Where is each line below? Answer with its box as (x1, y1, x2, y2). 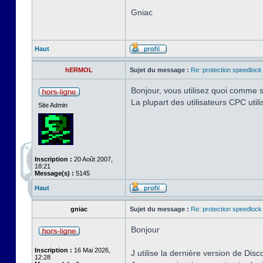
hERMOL (65, 66, 93, 73)
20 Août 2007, (72, 156, 113, 163)
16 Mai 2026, (72, 247, 110, 254)
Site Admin (38, 102, 68, 109)
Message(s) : (35, 170, 74, 177)
